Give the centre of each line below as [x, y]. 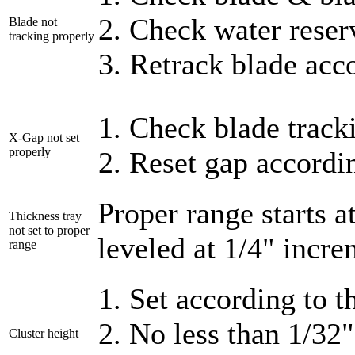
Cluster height [44, 333]
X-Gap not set [44, 137]
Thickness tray [45, 216]
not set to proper [49, 230]
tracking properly [52, 36]
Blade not [33, 21]
